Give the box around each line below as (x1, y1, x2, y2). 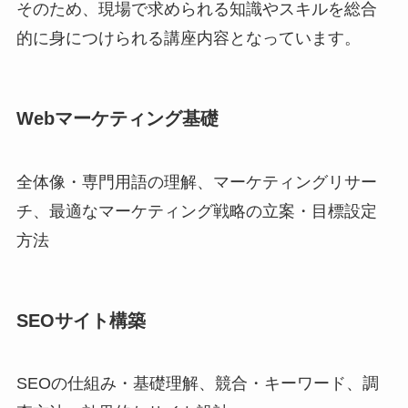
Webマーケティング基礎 (15, 108, 219, 129)
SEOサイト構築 (15, 310, 146, 331)
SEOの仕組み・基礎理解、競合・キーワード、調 (15, 374, 379, 393)
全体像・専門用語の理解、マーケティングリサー (15, 172, 377, 191)
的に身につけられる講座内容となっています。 (15, 29, 361, 48)
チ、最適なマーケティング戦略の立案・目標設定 (15, 201, 377, 220)
